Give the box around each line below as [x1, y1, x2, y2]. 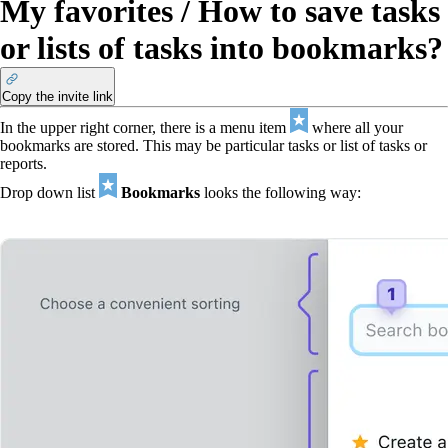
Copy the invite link [2, 89, 113, 104]
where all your [308, 119, 403, 136]
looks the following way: [200, 184, 361, 201]
